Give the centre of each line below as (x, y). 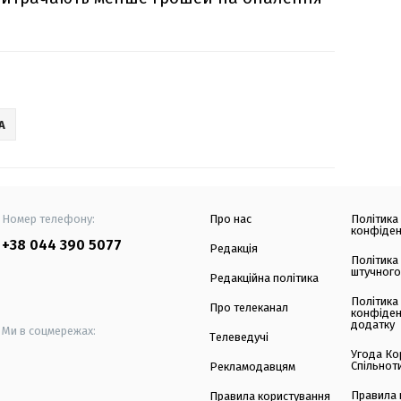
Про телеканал (249, 308)
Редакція (234, 249)
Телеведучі (239, 337)
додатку (373, 325)
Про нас (230, 219)
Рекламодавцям (252, 367)
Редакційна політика (264, 278)
